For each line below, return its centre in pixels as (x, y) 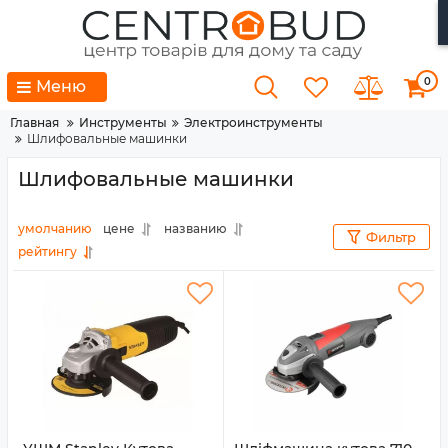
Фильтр (391, 237)
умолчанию (55, 228)
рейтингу (47, 251)
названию (195, 228)
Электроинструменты (253, 122)
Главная (34, 122)
